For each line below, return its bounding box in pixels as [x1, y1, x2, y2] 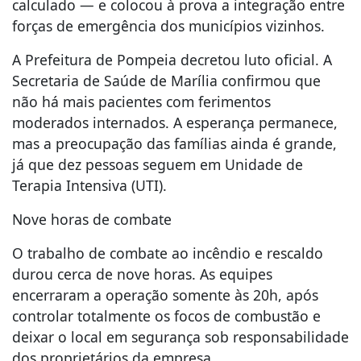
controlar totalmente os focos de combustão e [12, 306, 321, 326]
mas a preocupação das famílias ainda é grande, [12, 134, 337, 154]
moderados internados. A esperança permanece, [12, 113, 338, 133]
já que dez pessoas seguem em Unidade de [12, 155, 303, 175]
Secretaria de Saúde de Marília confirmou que [12, 71, 321, 91]
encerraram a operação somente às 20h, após [12, 285, 318, 305]
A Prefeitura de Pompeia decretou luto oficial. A [12, 50, 332, 70]
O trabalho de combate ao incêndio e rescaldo [12, 243, 323, 263]
